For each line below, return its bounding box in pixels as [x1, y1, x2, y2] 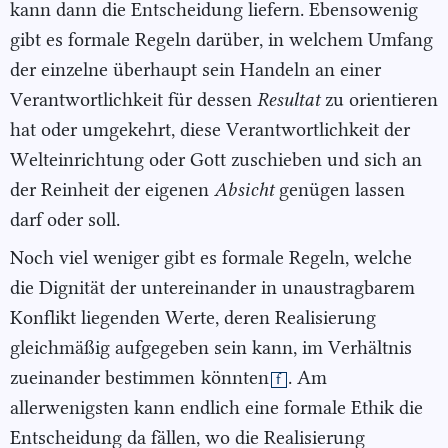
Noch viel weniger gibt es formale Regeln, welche [10, 246, 412, 270]
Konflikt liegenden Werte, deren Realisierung [10, 306, 376, 330]
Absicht [214, 177, 274, 201]
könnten [201, 366, 269, 390]
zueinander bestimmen [10, 366, 200, 390]
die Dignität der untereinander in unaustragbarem [10, 276, 415, 300]
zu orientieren [320, 87, 438, 111]
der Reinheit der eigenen [10, 177, 214, 201]
